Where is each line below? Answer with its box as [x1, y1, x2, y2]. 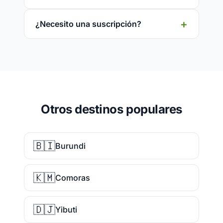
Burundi [55, 141, 86, 151]
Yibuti [55, 205, 77, 215]
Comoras [55, 173, 90, 183]
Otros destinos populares [41, 102, 182, 116]
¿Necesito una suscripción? [35, 19, 141, 29]
